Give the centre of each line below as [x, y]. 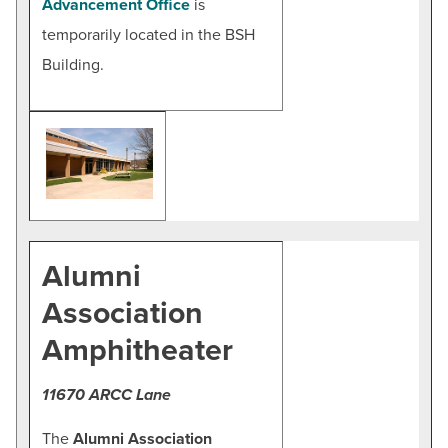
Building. [73, 64]
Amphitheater [137, 350]
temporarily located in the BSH [148, 34]
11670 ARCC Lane [106, 394]
